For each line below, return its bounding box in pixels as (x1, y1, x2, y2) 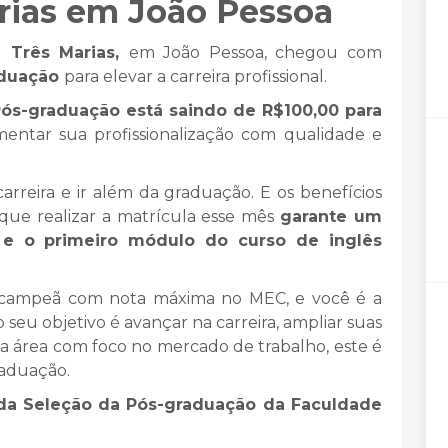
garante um (280, 207, 383, 226)
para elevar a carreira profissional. (64, 67, 331, 86)
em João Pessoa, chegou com (128, 43, 383, 62)
